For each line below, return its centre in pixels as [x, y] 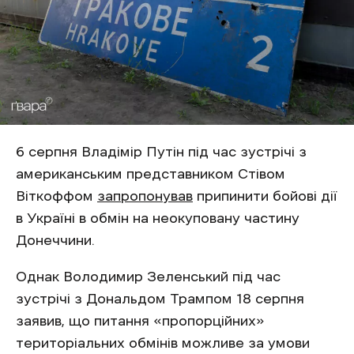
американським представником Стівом [151, 173]
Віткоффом [56, 196]
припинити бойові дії [265, 196]
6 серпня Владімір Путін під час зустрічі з [161, 151]
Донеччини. [57, 240]
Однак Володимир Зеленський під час [148, 276]
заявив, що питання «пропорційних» [140, 320]
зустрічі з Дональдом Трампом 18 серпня [160, 298]
